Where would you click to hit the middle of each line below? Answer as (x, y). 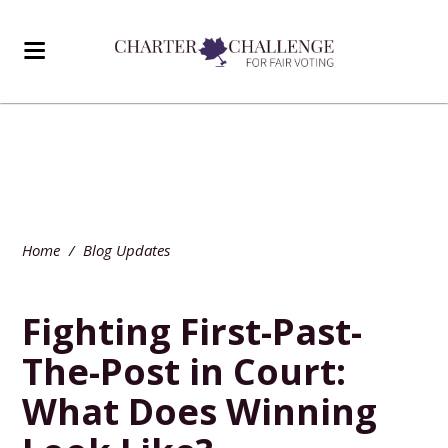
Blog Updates (127, 250)
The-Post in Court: (184, 371)
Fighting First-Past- (192, 331)
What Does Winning (200, 411)
